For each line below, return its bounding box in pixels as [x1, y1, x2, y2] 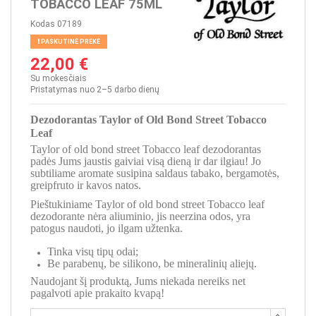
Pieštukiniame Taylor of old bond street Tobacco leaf [30, 197, 265, 210]
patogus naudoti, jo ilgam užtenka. [30, 221, 183, 234]
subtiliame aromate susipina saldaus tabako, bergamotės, [30, 167, 279, 179]
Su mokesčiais [30, 73, 87, 83]
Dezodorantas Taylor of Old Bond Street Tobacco [30, 114, 267, 126]
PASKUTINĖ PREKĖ [39, 38, 100, 46]
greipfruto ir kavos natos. [30, 179, 141, 191]
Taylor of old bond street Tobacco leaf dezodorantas [30, 143, 261, 155]
